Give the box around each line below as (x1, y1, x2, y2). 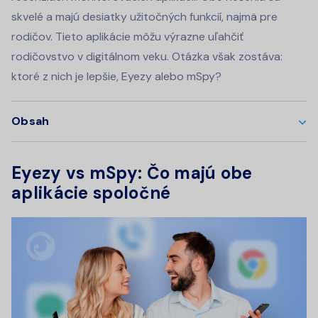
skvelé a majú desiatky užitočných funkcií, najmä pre (11, 9, 278, 24)
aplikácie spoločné (11, 181, 171, 204)
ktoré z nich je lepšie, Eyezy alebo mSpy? (11, 68, 221, 84)
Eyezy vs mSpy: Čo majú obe (11, 161, 253, 184)
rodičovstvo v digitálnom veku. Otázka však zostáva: (11, 48, 283, 64)
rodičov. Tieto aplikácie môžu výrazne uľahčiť (11, 28, 243, 44)
